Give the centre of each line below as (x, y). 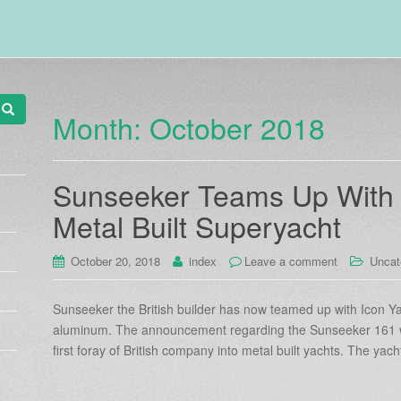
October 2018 (237, 127)
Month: (101, 127)
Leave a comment (291, 261)
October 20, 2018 (115, 261)
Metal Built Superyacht (197, 226)
